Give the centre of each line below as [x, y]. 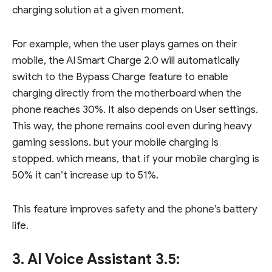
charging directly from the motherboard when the [127, 93]
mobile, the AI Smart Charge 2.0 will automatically [126, 60]
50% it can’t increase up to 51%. [85, 175]
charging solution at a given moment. [98, 10]
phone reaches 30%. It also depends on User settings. [135, 109]
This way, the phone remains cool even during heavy [132, 126]
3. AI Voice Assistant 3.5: [96, 260]
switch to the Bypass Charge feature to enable [120, 76]
